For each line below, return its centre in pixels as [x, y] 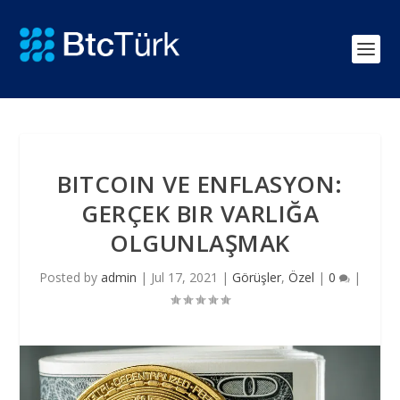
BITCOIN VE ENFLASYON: [200, 184]
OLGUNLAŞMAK [200, 243]
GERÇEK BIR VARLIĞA [200, 213]
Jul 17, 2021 [184, 277]
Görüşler [257, 277]
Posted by [70, 277]
